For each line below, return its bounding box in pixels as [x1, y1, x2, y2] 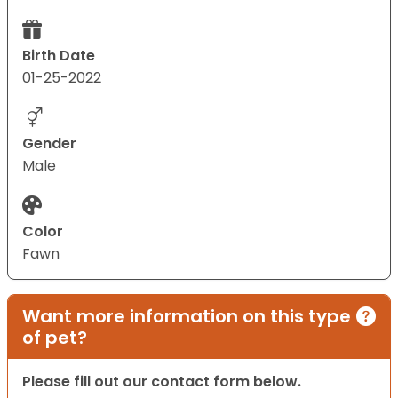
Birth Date [22, 45, 95, 67]
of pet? [22, 325, 87, 351]
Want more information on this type [22, 304, 351, 330]
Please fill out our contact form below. [22, 371, 301, 393]
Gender [22, 133, 76, 155]
